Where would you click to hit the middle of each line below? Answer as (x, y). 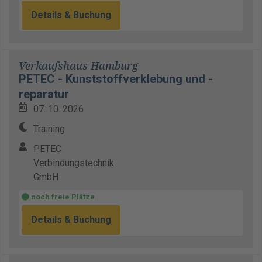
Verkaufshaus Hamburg (78, 66)
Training (49, 129)
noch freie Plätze (62, 197)
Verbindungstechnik (74, 163)
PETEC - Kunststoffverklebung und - (116, 79)
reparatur (44, 94)
